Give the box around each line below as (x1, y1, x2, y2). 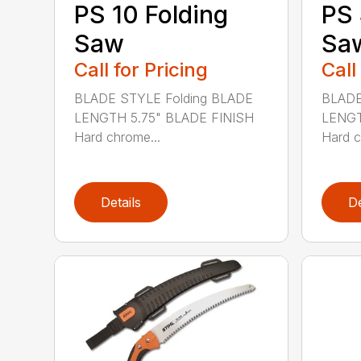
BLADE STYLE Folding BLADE (74, 89, 254, 106)
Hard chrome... (74, 128, 161, 145)
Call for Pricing (74, 57, 209, 81)
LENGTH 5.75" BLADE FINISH (74, 109, 255, 126)
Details (101, 193, 142, 210)
